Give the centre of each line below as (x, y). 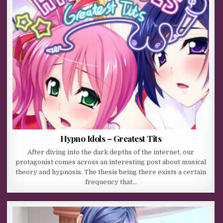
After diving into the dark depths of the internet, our (111, 152)
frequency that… (111, 182)
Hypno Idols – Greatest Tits (111, 138)
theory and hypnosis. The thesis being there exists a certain (111, 172)
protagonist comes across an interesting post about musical (111, 162)
